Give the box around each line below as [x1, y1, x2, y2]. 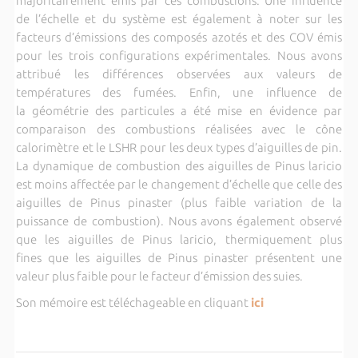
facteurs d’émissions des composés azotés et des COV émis [15, 30, 343, 44]
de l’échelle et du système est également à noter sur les [15, 11, 343, 26]
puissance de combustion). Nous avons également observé [15, 213, 343, 228]
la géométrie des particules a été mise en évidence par [15, 103, 343, 117]
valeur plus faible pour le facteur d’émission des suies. [15, 268, 303, 283]
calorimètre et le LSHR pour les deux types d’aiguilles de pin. [15, 140, 343, 154]
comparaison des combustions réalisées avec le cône [15, 121, 343, 136]
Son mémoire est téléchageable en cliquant [15, 295, 249, 309]
